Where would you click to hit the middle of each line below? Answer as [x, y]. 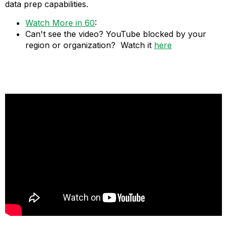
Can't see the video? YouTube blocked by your [116, 34]
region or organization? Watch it [90, 45]
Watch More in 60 [60, 23]
